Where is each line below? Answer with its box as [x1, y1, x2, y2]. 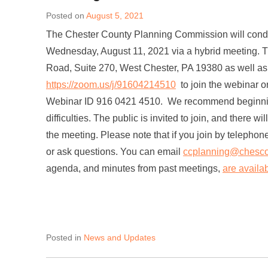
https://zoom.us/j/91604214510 [46, 80, 176, 90]
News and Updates [84, 233, 156, 242]
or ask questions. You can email [46, 147, 183, 157]
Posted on [46, 11, 86, 20]
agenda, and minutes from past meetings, [46, 163, 223, 173]
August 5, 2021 [86, 11, 144, 20]
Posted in [46, 233, 84, 242]
